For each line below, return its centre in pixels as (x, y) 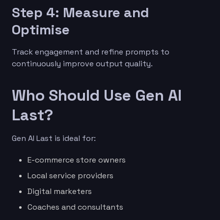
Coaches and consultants (75, 207)
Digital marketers (60, 191)
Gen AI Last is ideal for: (54, 138)
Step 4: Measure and (80, 12)
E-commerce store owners (77, 160)
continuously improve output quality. (82, 63)
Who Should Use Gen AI (97, 95)
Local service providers (70, 175)
